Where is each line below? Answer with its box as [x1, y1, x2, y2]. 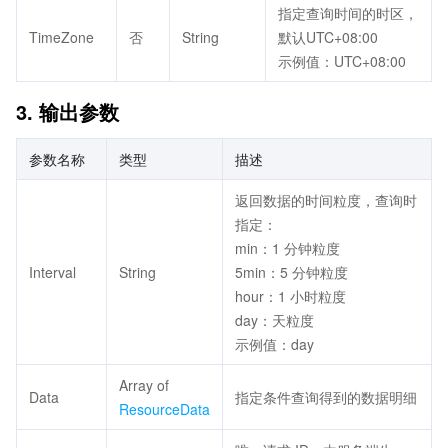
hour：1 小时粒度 [235, 286, 346, 306]
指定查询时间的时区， [278, 3, 418, 23]
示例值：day [235, 334, 314, 354]
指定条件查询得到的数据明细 [235, 387, 417, 407]
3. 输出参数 [16, 97, 119, 126]
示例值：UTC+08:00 [278, 51, 406, 71]
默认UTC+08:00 [278, 27, 378, 47]
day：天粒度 [235, 310, 314, 330]
